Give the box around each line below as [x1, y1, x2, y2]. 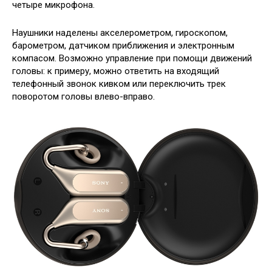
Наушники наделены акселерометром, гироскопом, [12, 27, 228, 39]
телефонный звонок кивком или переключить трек [12, 78, 226, 90]
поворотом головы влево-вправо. [12, 91, 155, 103]
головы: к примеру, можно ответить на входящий [12, 66, 219, 77]
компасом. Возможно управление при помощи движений [12, 53, 252, 64]
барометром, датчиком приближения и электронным [12, 40, 234, 52]
